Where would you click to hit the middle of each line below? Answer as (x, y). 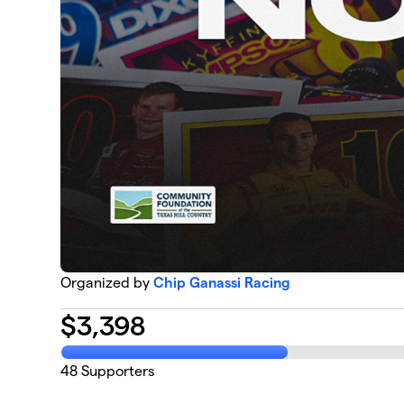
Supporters (116, 372)
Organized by (107, 283)
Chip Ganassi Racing (222, 283)
